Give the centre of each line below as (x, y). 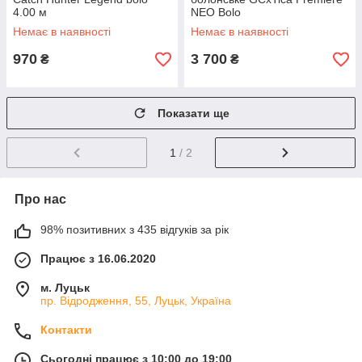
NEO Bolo (216, 13)
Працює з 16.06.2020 (98, 259)
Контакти (66, 330)
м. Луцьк (65, 288)
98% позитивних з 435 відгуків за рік (135, 230)
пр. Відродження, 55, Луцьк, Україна (136, 301)
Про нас (40, 200)
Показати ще (194, 114)
